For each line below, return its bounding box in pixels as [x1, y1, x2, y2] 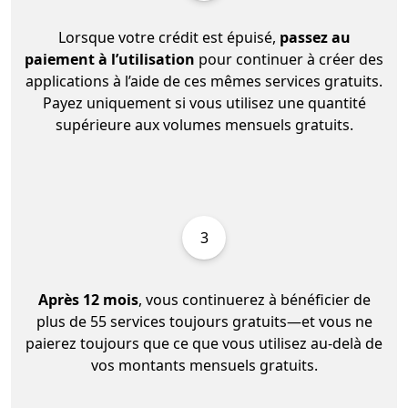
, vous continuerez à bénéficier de [138, 290, 371, 311]
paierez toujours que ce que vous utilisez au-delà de [25, 333, 382, 354]
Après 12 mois [37, 290, 138, 311]
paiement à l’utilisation [25, 49, 195, 70]
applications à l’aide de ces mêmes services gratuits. [25, 71, 382, 92]
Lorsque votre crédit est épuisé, [57, 27, 280, 48]
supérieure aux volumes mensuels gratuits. [55, 115, 353, 136]
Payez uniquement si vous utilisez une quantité [42, 93, 366, 114]
